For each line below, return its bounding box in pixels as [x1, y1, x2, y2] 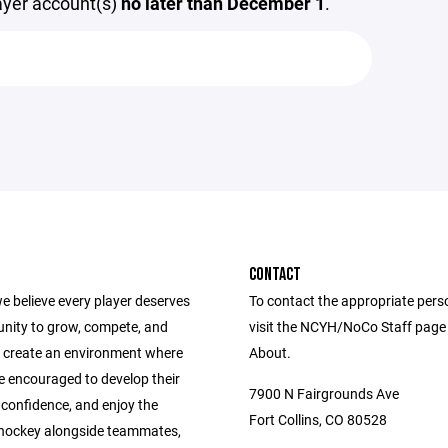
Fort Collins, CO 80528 [249, 410, 387, 429]
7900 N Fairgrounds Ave [249, 384, 399, 403]
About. [249, 343, 291, 362]
